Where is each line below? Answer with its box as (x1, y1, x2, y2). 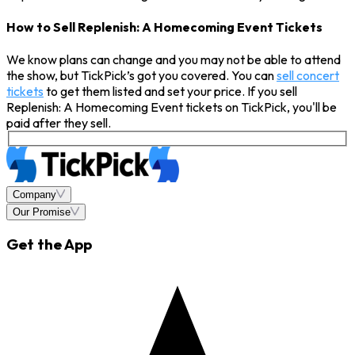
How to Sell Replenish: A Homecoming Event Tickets (6, 18, 323, 35)
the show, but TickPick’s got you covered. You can (6, 67, 277, 84)
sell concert (277, 67, 339, 84)
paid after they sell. (6, 115, 111, 132)
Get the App (6, 235, 92, 254)
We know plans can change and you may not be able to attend (6, 52, 341, 68)
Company (13, 188, 56, 200)
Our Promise (13, 205, 71, 218)
